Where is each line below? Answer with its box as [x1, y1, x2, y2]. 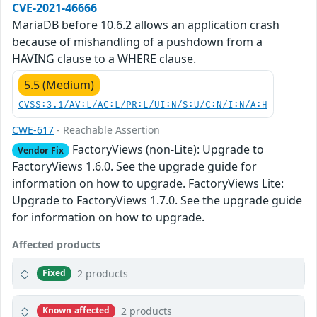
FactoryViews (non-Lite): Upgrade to [69, 141, 264, 157]
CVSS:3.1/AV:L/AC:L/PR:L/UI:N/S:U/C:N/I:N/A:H [18, 99, 267, 110]
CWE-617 [12, 122, 54, 137]
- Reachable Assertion [54, 122, 160, 137]
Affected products [12, 237, 100, 251]
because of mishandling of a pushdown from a [12, 33, 263, 50]
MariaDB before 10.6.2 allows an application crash [12, 16, 279, 33]
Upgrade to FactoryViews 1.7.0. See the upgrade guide [12, 192, 302, 208]
